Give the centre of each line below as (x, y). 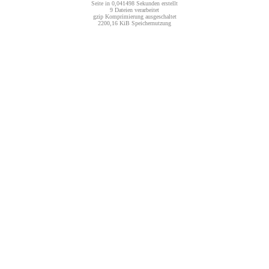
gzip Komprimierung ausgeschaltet (134, 16)
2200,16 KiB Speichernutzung (134, 23)
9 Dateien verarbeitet (134, 10)
